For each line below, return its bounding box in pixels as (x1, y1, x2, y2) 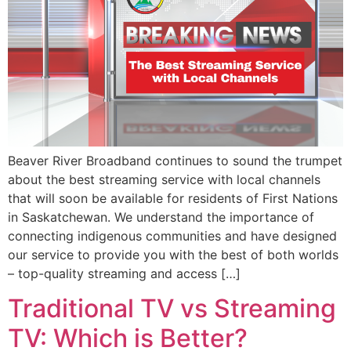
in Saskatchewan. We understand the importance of (8, 208, 314, 225)
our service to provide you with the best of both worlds (8, 246, 338, 262)
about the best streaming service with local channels (8, 171, 320, 187)
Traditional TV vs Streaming (8, 293, 336, 324)
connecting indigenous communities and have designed (8, 227, 337, 244)
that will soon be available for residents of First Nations (8, 190, 338, 206)
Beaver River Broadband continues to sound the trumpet (8, 152, 342, 168)
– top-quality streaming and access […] (8, 265, 241, 281)
